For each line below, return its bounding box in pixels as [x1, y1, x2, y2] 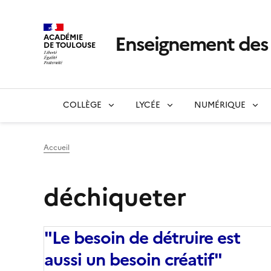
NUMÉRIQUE [194, 99, 246, 112]
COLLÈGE [63, 99, 102, 112]
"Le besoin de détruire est [44, 225, 240, 251]
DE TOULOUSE [44, 39, 96, 51]
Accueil [44, 142, 70, 154]
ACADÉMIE [44, 31, 83, 43]
